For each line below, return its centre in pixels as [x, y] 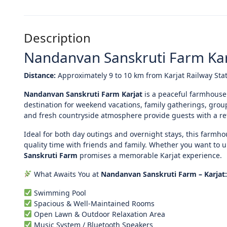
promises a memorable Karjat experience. [150, 155]
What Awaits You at [66, 174]
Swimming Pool [59, 193]
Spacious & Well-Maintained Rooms [93, 203]
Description [57, 38]
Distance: [40, 75]
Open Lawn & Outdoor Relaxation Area [98, 214]
